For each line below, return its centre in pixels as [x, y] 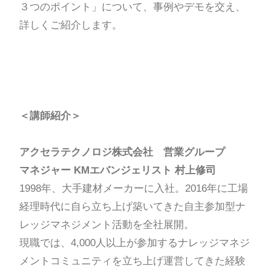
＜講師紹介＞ [50, 116]
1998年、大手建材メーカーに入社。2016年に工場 [133, 188]
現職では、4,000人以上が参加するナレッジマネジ [134, 243]
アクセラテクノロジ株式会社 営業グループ [123, 152]
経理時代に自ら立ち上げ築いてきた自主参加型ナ [132, 206]
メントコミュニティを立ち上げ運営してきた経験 [132, 261]
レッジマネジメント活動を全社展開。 [106, 224]
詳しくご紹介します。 [70, 25]
